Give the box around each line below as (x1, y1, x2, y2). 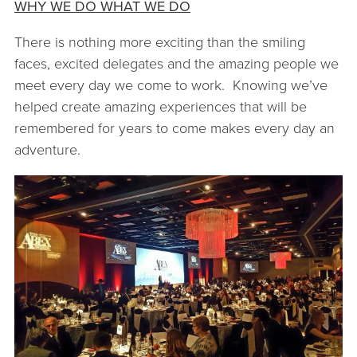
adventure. (14, 140, 80, 159)
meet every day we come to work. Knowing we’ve (14, 76, 328, 94)
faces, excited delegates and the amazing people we (14, 54, 339, 73)
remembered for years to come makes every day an (14, 119, 335, 137)
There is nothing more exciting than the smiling (14, 33, 305, 51)
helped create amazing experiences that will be (14, 97, 307, 116)
